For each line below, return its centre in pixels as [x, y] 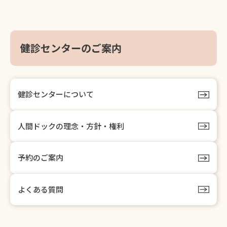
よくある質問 [41, 189]
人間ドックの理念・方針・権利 [71, 126]
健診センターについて [56, 94]
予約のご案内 [41, 158]
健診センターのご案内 [71, 48]
